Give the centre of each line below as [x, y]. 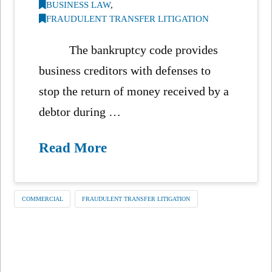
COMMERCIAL [42, 199]
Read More [73, 147]
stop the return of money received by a [134, 91]
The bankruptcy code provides [129, 49]
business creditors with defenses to [125, 70]
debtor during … [80, 111]
